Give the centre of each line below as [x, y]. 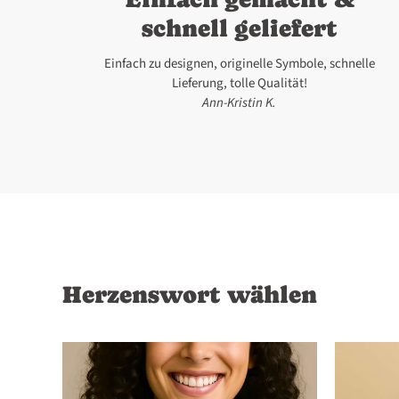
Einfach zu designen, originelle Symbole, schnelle [239, 64]
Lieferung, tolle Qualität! [239, 84]
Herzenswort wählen [190, 295]
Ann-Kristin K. [240, 103]
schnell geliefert [239, 28]
